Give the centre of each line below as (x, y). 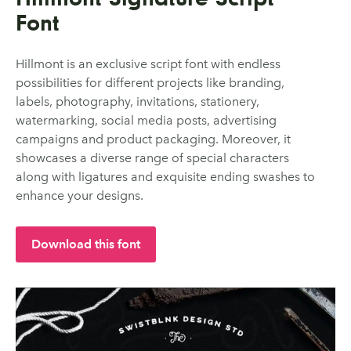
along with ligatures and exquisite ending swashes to (165, 177)
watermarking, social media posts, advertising (146, 121)
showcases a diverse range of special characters (152, 158)
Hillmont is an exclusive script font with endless (148, 64)
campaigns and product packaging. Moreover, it (153, 139)
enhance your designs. (80, 196)
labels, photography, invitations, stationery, (138, 102)
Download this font (86, 244)
